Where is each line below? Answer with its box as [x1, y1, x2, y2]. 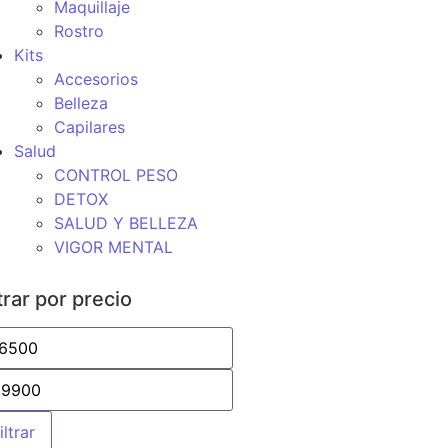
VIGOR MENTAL [54, 237, 173, 257]
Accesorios [54, 69, 138, 89]
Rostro [54, 21, 104, 41]
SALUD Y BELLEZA [54, 213, 198, 233]
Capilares [54, 117, 125, 137]
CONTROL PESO [54, 165, 178, 185]
